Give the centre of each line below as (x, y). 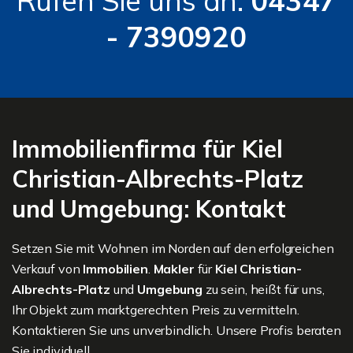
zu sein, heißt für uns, (264, 289)
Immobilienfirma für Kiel (147, 149)
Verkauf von (48, 268)
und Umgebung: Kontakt (149, 208)
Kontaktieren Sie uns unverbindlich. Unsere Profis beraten (176, 330)
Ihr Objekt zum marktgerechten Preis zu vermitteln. (156, 309)
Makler (174, 268)
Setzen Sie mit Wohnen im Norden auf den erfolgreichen (173, 248)
